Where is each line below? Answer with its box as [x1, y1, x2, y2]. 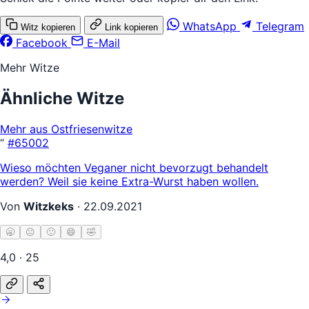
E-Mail [87, 35, 120, 50]
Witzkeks [23, 199, 74, 213]
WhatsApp [183, 19, 237, 33]
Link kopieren [105, 21, 158, 32]
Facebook [16, 35, 68, 50]
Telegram [256, 19, 304, 33]
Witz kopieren [21, 21, 75, 32]
